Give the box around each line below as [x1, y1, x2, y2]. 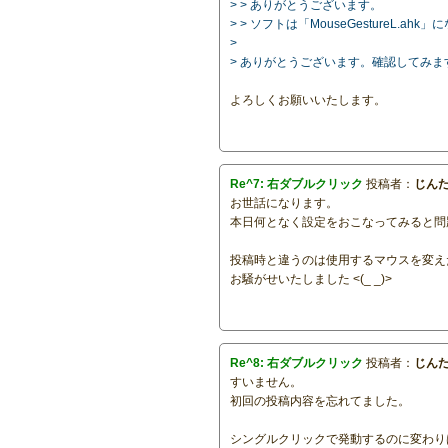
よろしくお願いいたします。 [230, 92, 387, 107]
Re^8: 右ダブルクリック [230, 355, 364, 370]
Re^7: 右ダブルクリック [230, 176, 364, 191]
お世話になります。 [230, 195, 339, 210]
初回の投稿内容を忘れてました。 [230, 393, 411, 408]
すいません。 [230, 374, 303, 389]
